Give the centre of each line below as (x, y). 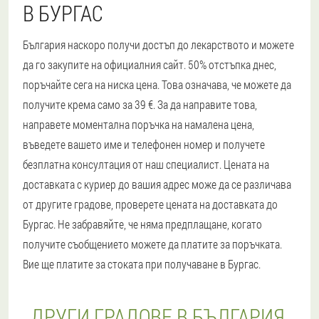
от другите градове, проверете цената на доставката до (150, 204)
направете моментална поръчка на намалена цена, (138, 124)
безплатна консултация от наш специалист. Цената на (146, 164)
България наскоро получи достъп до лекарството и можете (158, 45)
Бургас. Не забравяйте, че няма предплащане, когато (142, 224)
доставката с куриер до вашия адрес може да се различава (157, 184)
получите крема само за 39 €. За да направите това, (140, 104)
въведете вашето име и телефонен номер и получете (144, 144)
